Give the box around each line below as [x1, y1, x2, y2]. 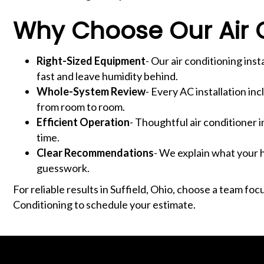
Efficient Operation [37, 115, 130, 128]
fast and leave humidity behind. [37, 69, 178, 82]
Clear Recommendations [37, 146, 154, 159]
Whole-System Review [37, 84, 146, 98]
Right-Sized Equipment [37, 54, 146, 67]
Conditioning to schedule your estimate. [13, 197, 196, 211]
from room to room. [37, 100, 125, 113]
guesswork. [37, 161, 90, 174]
